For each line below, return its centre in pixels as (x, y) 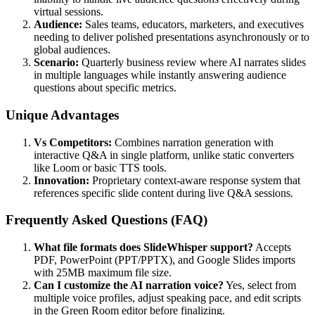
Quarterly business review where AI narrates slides (192, 63)
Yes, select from (260, 285)
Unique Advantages (62, 115)
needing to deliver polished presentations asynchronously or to (172, 37)
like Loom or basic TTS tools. (100, 167)
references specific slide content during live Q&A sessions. (163, 193)
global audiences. (72, 50)
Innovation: (62, 180)
